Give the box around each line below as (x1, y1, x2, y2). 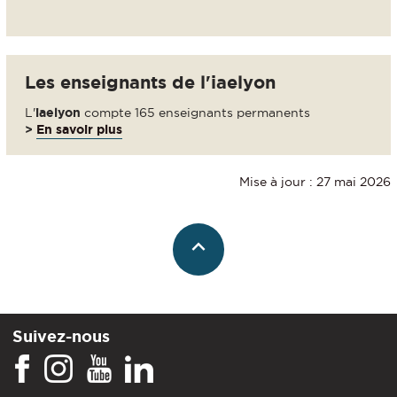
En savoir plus (36, 121, 122, 136)
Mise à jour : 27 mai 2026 (239, 174, 391, 189)
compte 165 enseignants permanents (81, 105, 310, 120)
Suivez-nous (12, 327, 110, 346)
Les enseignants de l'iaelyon (25, 71, 276, 92)
